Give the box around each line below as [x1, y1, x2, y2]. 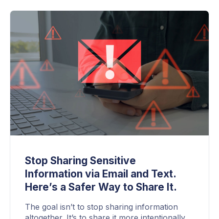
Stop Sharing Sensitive [25, 154, 136, 167]
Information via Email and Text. [25, 168, 176, 180]
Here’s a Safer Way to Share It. [25, 181, 177, 194]
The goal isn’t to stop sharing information [25, 202, 178, 212]
